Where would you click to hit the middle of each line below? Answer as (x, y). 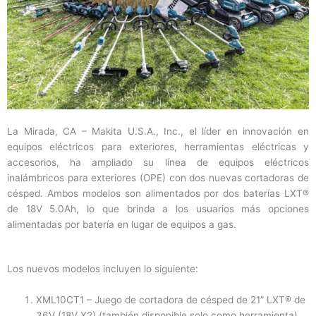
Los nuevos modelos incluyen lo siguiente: (104, 269)
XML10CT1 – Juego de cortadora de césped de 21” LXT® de (171, 300)
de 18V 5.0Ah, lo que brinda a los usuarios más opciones (158, 208)
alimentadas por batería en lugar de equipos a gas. (122, 224)
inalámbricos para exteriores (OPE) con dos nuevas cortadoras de (158, 177)
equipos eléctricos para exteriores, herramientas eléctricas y (158, 146)
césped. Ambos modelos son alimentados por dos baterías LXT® (158, 193)
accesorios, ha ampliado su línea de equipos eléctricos (158, 162)
